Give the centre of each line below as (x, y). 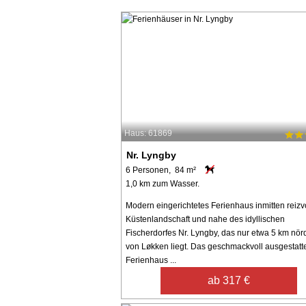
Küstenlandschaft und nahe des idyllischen (205, 219)
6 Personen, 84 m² (161, 170)
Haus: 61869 (148, 134)
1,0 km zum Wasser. (163, 183)
